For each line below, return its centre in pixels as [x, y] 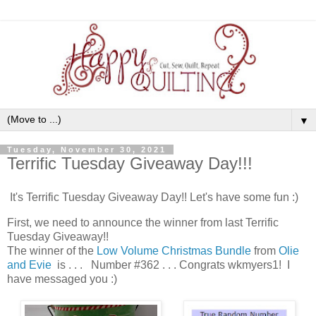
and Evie [29, 265]
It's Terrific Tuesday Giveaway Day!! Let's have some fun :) [153, 197]
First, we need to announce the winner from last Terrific [143, 222]
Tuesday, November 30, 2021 [87, 150]
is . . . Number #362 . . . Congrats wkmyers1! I [171, 265]
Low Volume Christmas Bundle [174, 250]
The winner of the [52, 250]
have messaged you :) [63, 279]
